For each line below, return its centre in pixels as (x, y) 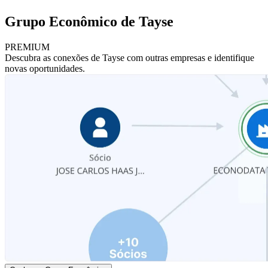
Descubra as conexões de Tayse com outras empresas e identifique (130, 57)
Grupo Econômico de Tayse (89, 21)
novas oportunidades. (45, 68)
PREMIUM (27, 47)
